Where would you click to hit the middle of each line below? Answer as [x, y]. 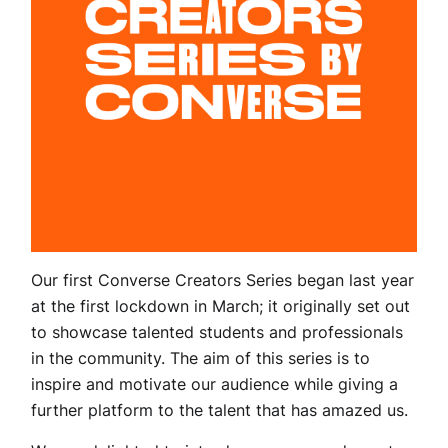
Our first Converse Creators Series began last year [222, 280]
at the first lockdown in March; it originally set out [220, 306]
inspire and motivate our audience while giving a [214, 384]
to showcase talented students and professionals [217, 332]
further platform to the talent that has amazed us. [219, 410]
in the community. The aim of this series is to [200, 358]
